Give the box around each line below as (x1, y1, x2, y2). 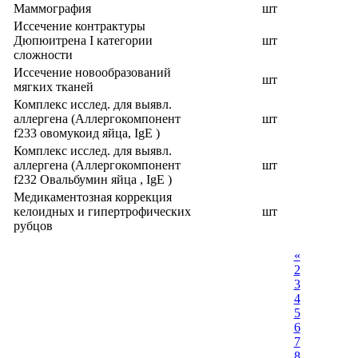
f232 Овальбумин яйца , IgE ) (14, 173, 172, 186)
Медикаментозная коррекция (14, 190, 172, 204)
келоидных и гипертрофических (14, 205, 191, 218)
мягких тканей (14, 80, 93, 93)
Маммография (14, 2, 91, 15)
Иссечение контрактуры (14, 19, 145, 33)
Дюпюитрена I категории (14, 34, 153, 47)
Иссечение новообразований (14, 66, 171, 79)
